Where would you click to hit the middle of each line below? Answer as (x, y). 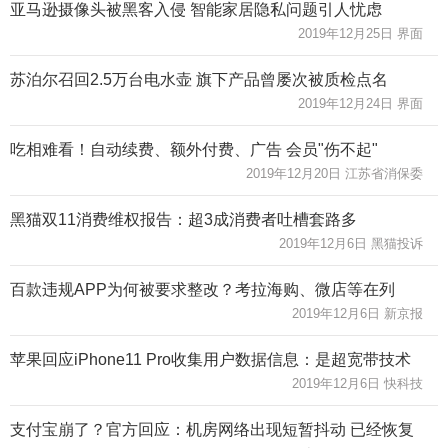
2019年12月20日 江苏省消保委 (334, 173)
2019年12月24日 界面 (360, 103)
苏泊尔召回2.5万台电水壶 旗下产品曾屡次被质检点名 (199, 79)
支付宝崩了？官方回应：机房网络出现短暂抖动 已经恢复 (212, 429)
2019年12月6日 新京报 (357, 313)
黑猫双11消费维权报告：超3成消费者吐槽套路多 (183, 219)
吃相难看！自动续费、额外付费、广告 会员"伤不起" (194, 149)
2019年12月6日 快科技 (357, 383)
